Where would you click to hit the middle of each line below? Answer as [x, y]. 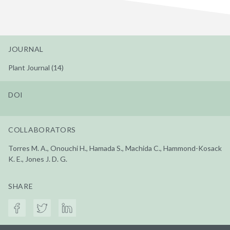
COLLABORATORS [42, 129]
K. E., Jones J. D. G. [38, 159]
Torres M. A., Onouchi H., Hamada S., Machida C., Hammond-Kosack [115, 148]
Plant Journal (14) [36, 67]
